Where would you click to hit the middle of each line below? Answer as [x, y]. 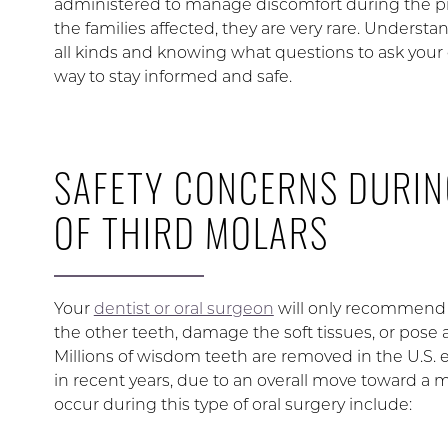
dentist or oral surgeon [183, 308]
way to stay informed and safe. [172, 76]
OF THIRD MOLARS [191, 232]
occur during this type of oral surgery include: [232, 404]
